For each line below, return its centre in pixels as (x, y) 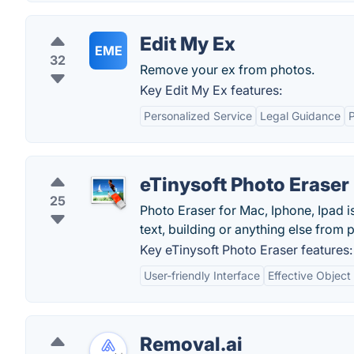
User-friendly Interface (202, 275)
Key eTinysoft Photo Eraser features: (246, 250)
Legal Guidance (300, 116)
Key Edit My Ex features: (211, 90)
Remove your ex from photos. (227, 70)
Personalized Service (198, 116)
